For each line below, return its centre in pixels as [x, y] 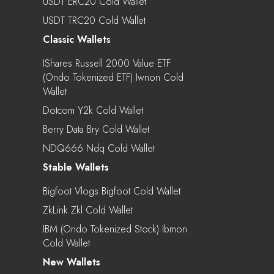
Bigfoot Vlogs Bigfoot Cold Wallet [112, 191]
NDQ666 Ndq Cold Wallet [99, 148]
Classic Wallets [77, 39]
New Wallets [72, 262]
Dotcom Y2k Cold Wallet [93, 110]
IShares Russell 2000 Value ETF [107, 63]
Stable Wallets [76, 167]
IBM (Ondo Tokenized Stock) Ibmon [115, 229]
